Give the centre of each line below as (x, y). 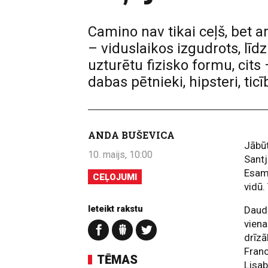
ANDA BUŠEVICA (131, 135)
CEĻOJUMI (115, 177)
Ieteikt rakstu (115, 209)
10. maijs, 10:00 (120, 155)
